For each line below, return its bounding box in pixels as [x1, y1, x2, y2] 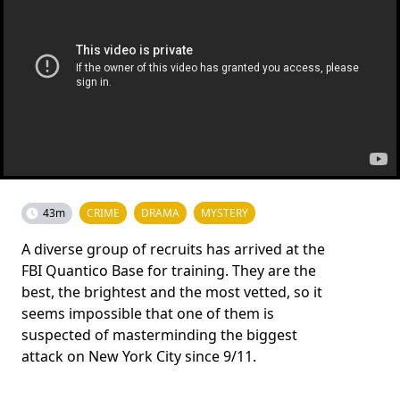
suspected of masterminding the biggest [21, 325, 297, 345]
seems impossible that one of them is [21, 304, 274, 323]
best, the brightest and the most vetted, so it [21, 282, 322, 302]
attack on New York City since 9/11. [21, 346, 256, 366]
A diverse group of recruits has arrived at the [21, 239, 325, 259]
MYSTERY [201, 205, 248, 221]
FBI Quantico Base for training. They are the [21, 261, 316, 280]
